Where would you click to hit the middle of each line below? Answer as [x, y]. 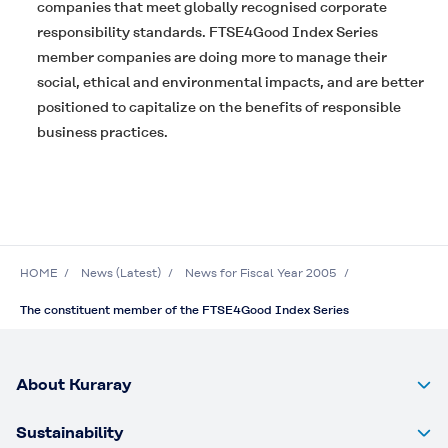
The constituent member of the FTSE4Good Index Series [184, 309]
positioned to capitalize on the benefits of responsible [219, 106]
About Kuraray [73, 384]
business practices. [102, 131]
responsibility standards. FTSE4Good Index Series [207, 31]
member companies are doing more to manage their [212, 56]
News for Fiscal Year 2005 [261, 272]
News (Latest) [121, 272]
